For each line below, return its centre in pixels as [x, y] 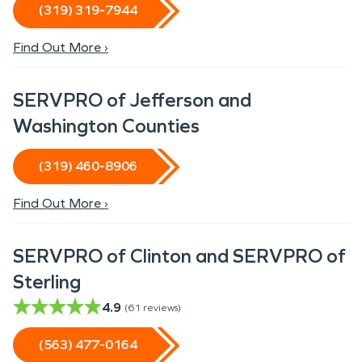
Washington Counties [106, 126]
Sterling [47, 282]
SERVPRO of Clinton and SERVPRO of [179, 256]
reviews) [162, 308]
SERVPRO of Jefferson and [132, 100]
